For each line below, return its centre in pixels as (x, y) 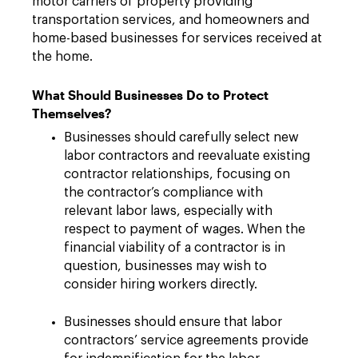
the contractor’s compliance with (163, 193)
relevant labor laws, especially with (168, 211)
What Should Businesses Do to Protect (150, 95)
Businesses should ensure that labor (173, 322)
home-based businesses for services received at (177, 39)
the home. (64, 57)
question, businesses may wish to (165, 267)
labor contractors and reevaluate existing (187, 156)
